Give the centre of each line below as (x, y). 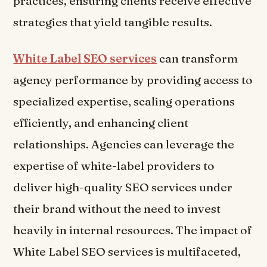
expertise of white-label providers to (114, 166)
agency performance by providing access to (133, 80)
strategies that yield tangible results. (113, 22)
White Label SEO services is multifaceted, (127, 252)
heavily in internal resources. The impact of (133, 230)
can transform (198, 59)
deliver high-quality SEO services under (123, 187)
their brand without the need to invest (117, 209)
